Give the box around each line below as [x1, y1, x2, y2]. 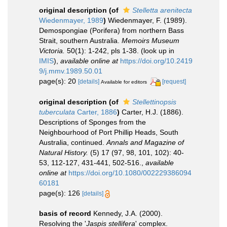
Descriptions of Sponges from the [39, 118, 146, 126]
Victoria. [39, 47, 65, 55]
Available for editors [101, 79, 147, 85]
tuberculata [39, 107, 75, 116]
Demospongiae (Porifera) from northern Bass [39, 26, 184, 34]
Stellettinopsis [132, 97, 176, 106]
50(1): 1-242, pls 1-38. [65, 47, 139, 55]
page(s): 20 [39, 77, 78, 85]
